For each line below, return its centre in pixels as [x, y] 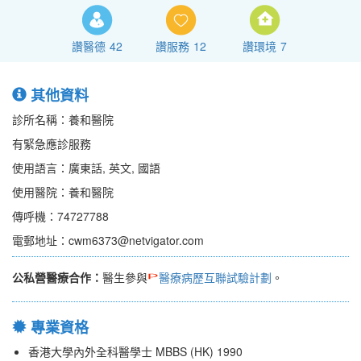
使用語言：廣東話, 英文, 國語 [86, 168]
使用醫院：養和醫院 [63, 192]
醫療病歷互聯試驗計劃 [215, 278]
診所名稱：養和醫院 [63, 120]
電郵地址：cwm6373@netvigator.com [108, 241]
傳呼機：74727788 [60, 216]
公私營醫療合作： [57, 278]
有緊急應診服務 [52, 144]
